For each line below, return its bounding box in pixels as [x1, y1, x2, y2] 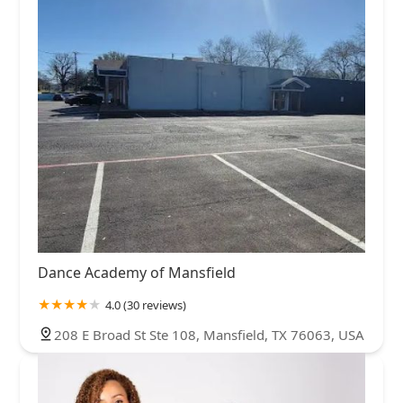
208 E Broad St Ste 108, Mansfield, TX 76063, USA [54, 325, 364, 344]
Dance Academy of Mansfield [38, 262, 236, 282]
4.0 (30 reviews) [105, 296, 186, 313]
